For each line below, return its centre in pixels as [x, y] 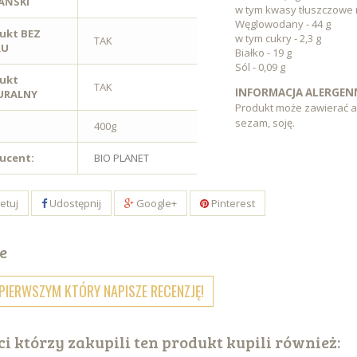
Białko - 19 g [264, 53]
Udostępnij [74, 203]
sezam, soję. [265, 123]
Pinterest [231, 203]
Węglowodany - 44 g [283, 24]
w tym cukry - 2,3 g [279, 38]
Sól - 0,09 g [261, 67]
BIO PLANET [121, 158]
